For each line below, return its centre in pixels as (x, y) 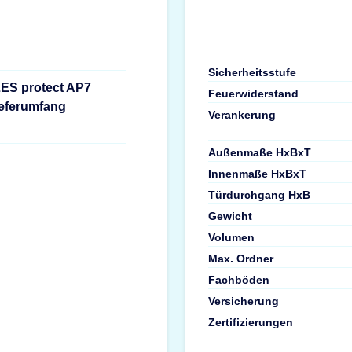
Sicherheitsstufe (253, 72)
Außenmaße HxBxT (260, 152)
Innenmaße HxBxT (258, 173)
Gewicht (231, 216)
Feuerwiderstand (254, 93)
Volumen (232, 237)
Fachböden (239, 279)
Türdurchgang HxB (260, 194)
